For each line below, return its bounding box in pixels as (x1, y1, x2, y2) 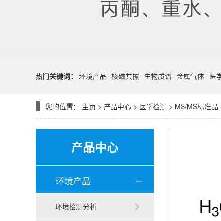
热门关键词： (36, 71, 77, 81)
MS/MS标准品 (175, 101, 218, 111)
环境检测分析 (55, 201, 97, 211)
